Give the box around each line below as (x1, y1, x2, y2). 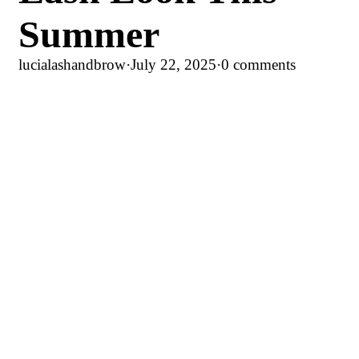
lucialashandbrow (18, 55, 126, 73)
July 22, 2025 (131, 55, 216, 73)
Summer (18, 12, 159, 55)
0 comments (221, 55, 296, 73)
